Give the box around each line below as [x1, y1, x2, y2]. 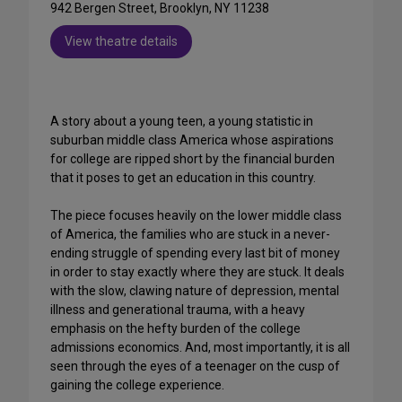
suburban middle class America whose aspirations [50, 133, 334, 148]
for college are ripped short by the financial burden [50, 152, 335, 167]
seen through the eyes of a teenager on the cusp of [50, 359, 340, 374]
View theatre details [65, 34, 178, 49]
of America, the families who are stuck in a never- [50, 227, 330, 242]
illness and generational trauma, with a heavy [50, 302, 305, 318]
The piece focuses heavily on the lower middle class [50, 208, 342, 223]
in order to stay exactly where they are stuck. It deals [50, 265, 345, 280]
